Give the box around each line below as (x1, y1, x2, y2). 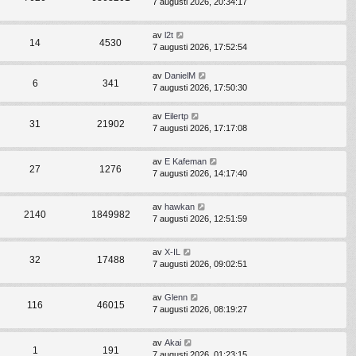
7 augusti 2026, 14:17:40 (153, 168, 247, 178)
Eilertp (164, 110, 188, 121)
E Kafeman (164, 156, 207, 166)
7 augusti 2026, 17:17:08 (153, 122, 247, 133)
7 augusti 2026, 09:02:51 (153, 259, 247, 269)
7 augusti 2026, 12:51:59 (153, 213, 247, 223)
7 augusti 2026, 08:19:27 (153, 304, 247, 315)
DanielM (164, 70, 195, 80)
